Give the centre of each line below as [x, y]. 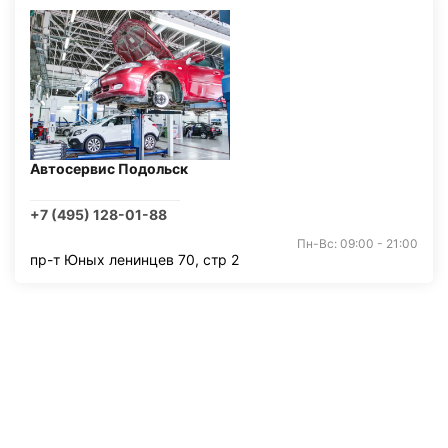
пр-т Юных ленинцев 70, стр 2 [134, 259]
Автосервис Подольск [109, 168]
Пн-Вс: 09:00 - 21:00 [357, 243]
